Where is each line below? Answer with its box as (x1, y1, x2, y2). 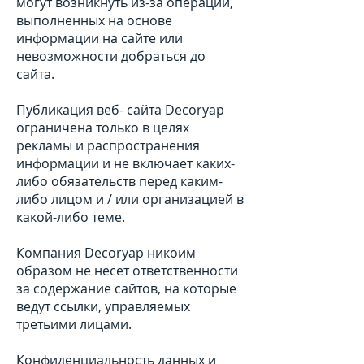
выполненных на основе (16, 11, 172, 29)
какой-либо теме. (16, 208, 125, 226)
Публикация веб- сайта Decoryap (16, 101, 224, 119)
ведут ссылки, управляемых (16, 297, 190, 315)
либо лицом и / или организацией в (16, 190, 244, 208)
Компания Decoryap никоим (16, 244, 196, 262)
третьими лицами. (16, 315, 132, 333)
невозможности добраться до (16, 47, 206, 65)
